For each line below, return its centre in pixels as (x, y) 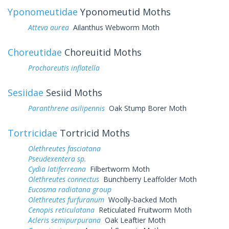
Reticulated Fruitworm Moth (143, 210)
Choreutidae (35, 52)
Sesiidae (26, 92)
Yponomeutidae (43, 12)
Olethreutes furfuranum (66, 199)
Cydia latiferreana (57, 169)
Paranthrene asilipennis (66, 108)
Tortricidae (32, 133)
